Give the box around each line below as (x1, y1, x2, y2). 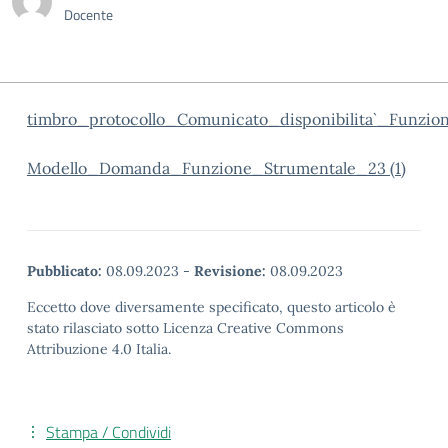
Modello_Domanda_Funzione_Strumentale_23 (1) (27, 158, 406, 178)
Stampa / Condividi (46, 420, 171, 444)
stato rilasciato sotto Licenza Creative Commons (27, 319, 344, 337)
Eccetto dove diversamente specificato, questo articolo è (27, 298, 396, 316)
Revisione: (194, 262, 266, 280)
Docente (64, 4, 113, 25)
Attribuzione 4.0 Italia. (27, 340, 171, 358)
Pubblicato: (27, 262, 102, 280)
